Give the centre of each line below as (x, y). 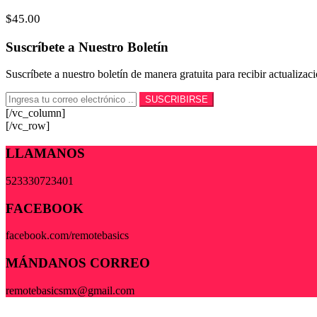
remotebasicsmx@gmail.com (70, 290)
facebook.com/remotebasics (67, 236)
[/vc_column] (35, 113)
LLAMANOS (45, 154)
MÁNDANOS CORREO (78, 263)
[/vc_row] (28, 126)
